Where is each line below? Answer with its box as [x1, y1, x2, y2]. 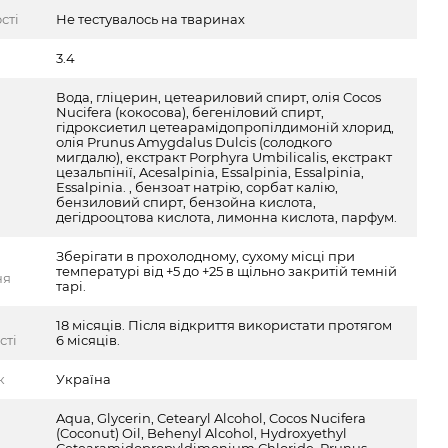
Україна [56, 371, 112, 387]
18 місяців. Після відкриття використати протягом [56, 317, 393, 333]
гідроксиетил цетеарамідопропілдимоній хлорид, [56, 119, 395, 135]
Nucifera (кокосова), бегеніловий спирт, [56, 104, 325, 120]
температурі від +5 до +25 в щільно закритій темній [56, 263, 398, 279]
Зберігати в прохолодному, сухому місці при [56, 248, 356, 264]
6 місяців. [56, 332, 121, 348]
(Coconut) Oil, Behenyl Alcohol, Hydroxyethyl [56, 425, 348, 441]
